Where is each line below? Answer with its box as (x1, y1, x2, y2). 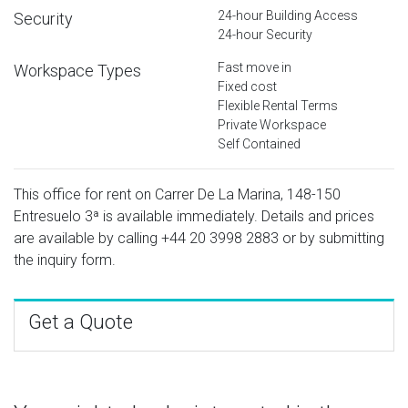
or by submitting (279, 229, 384, 247)
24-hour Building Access (218, 7, 358, 23)
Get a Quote (28, 310, 133, 333)
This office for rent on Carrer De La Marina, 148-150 (14, 185, 341, 203)
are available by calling (14, 229, 161, 247)
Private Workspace (218, 117, 326, 132)
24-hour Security (218, 26, 312, 42)
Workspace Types (14, 60, 141, 80)
